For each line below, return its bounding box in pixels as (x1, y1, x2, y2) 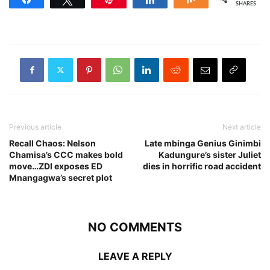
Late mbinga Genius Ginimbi (145, 137, 261, 148)
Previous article (9, 122, 61, 131)
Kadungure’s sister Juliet (159, 149, 261, 160)
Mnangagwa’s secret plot (9, 172, 112, 183)
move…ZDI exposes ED (9, 160, 102, 171)
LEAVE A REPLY (98, 250, 172, 262)
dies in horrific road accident (143, 160, 261, 171)
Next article (222, 122, 261, 131)
